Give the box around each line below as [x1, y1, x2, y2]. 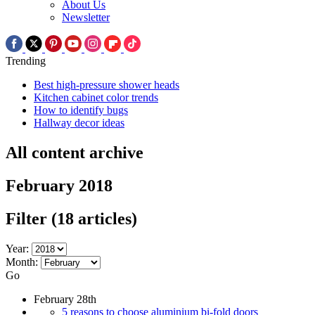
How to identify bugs [34, 104, 128, 117]
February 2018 [6, 176, 112, 195]
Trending [6, 55, 46, 67]
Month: [6, 255, 38, 268]
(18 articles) [51, 209, 137, 228]
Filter [6, 209, 51, 228]
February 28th [34, 292, 96, 305]
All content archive [6, 143, 143, 162]
